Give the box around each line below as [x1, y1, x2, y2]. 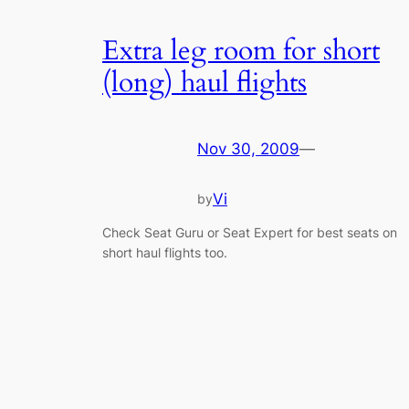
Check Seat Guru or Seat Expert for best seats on [102, 224, 397, 240]
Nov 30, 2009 [197, 140, 299, 159]
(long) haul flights [102, 64, 307, 101]
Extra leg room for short [102, 32, 380, 69]
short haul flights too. [102, 244, 227, 260]
